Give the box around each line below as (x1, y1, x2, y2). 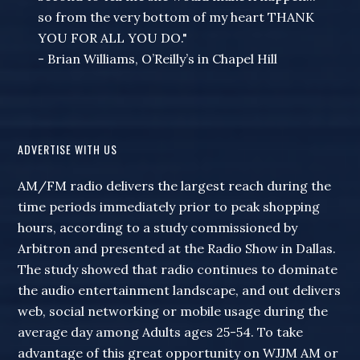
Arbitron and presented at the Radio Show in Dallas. (18, 240, 337, 257)
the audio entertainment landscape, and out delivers (18, 282, 342, 299)
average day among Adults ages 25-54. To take (18, 324, 304, 341)
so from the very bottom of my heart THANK (38, 9, 315, 26)
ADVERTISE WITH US (18, 141, 118, 158)
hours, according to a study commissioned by (18, 219, 298, 236)
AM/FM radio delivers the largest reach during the (18, 178, 332, 194)
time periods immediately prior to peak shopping (18, 198, 321, 215)
